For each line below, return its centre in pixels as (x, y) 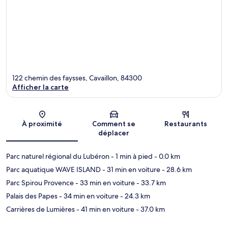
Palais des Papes (32, 196)
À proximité (42, 124)
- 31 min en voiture (131, 170)
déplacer (114, 133)
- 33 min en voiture (104, 183)
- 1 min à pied (131, 156)
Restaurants (186, 124)
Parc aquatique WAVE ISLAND (53, 170)
